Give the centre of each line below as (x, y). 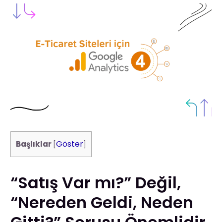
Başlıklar (34, 144)
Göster (70, 144)
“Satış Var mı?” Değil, (96, 182)
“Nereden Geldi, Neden (102, 202)
